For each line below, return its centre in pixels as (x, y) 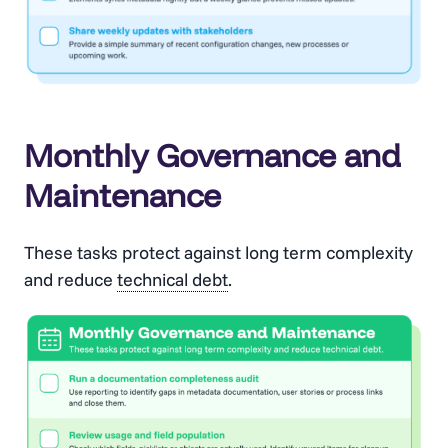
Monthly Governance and (212, 155)
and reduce (70, 280)
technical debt (172, 280)
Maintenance (122, 195)
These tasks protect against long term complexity (218, 253)
